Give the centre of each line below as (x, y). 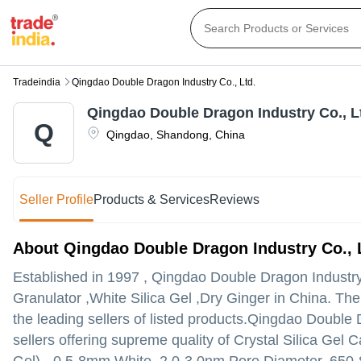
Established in (60, 278)
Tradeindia (37, 83)
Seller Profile (57, 200)
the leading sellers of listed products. (130, 320)
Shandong (183, 135)
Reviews (235, 200)
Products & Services (152, 200)
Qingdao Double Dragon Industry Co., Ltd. (164, 83)
